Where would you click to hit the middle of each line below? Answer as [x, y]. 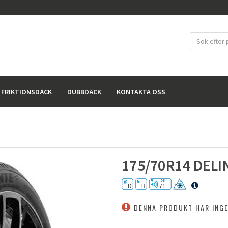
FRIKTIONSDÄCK [26, 92]
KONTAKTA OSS [141, 92]
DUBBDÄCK [84, 92]
